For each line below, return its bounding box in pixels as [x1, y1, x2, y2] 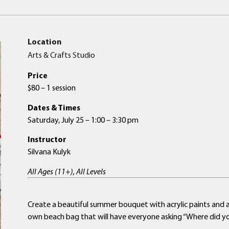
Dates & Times [27, 102, 80, 112]
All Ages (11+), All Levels [27, 166, 106, 176]
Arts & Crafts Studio [27, 50, 95, 60]
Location [27, 36, 61, 47]
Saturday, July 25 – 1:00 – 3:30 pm [27, 114, 139, 125]
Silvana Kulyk [27, 146, 71, 157]
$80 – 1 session [27, 82, 76, 93]
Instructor [27, 134, 66, 145]
